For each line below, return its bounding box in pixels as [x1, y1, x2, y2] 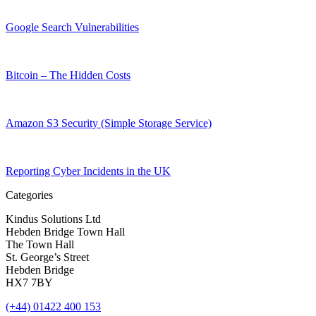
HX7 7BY [6, 276, 53, 289]
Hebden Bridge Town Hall [6, 226, 125, 238]
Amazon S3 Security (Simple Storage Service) [6, 117, 212, 130]
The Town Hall [6, 238, 74, 251]
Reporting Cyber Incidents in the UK [6, 165, 171, 178]
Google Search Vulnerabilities [6, 21, 139, 34]
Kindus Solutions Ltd [6, 213, 101, 226]
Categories [6, 189, 53, 202]
